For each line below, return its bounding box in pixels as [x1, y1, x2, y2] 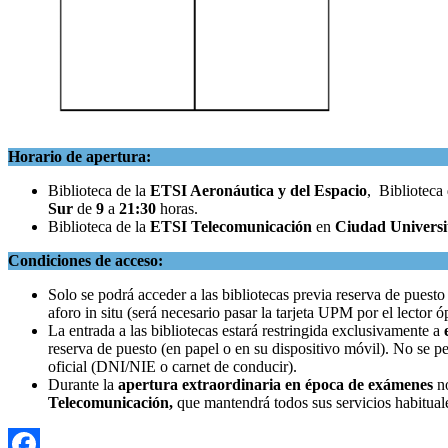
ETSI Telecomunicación [150, 217, 316, 235]
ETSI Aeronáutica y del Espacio [150, 181, 367, 199]
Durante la [48, 375, 118, 393]
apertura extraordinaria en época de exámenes [118, 375, 433, 393]
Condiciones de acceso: [8, 251, 163, 269]
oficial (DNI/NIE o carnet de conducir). [48, 357, 297, 375]
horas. [156, 199, 198, 217]
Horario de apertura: [8, 147, 151, 165]
